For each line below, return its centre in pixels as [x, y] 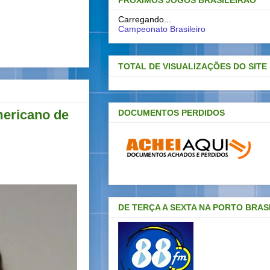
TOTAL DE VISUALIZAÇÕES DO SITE [193, 66]
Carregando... [145, 20]
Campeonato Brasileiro [162, 29]
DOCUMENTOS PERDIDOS [171, 112]
